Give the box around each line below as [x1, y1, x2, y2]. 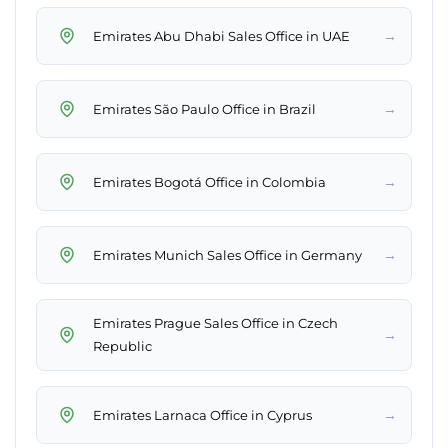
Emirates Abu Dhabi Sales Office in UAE [93, 27, 350, 44]
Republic [93, 338, 152, 355]
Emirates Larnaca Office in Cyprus [93, 406, 312, 423]
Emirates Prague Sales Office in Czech [93, 315, 338, 332]
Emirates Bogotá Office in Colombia [93, 173, 326, 190]
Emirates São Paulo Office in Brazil [93, 100, 316, 117]
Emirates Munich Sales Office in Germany [93, 246, 362, 263]
